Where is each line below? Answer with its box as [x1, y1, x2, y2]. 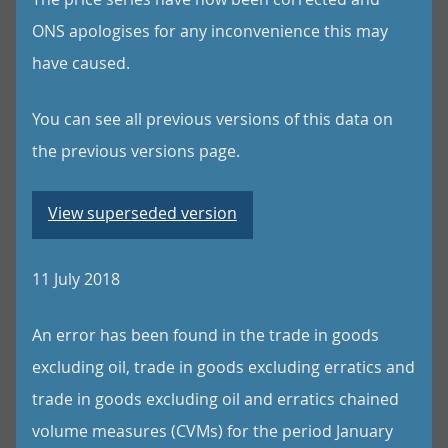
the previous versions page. [32, 140, 240, 162]
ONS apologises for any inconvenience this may [32, 20, 388, 42]
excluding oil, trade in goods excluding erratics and [32, 356, 415, 378]
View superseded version [48, 202, 237, 224]
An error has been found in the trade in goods [32, 324, 379, 346]
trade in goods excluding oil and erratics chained [32, 388, 399, 410]
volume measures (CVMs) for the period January [32, 420, 393, 442]
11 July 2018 [32, 268, 120, 290]
